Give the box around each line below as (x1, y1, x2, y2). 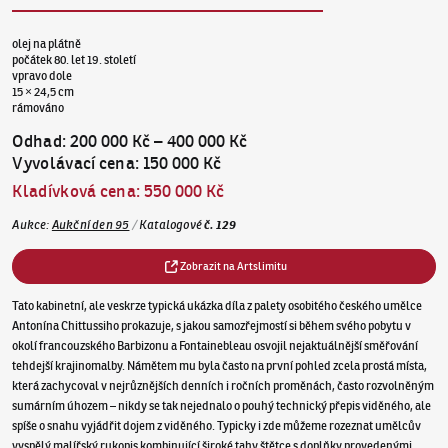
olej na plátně (12, 35, 82, 51)
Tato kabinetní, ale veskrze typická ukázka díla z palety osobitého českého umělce (12, 298, 423, 314)
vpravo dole (12, 67, 73, 83)
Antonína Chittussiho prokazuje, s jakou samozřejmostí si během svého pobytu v (12, 318, 412, 334)
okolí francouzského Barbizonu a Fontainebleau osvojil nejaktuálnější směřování (12, 338, 419, 354)
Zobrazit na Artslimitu (179, 259, 287, 274)
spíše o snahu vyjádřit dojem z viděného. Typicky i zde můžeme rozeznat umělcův (12, 418, 422, 434)
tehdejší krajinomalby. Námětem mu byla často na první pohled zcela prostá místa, (12, 358, 428, 374)
